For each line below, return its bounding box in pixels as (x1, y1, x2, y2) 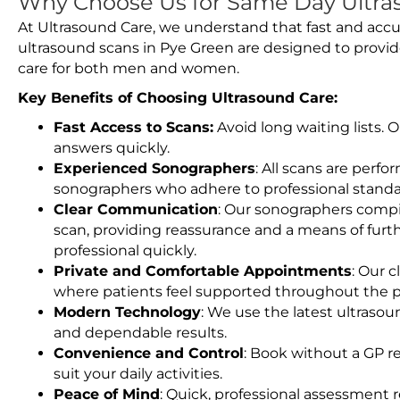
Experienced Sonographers (54, 160, 255, 177)
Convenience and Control (54, 345, 244, 362)
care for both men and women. (18, 60, 239, 77)
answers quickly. (54, 139, 170, 156)
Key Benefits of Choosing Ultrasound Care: (18, 89, 337, 106)
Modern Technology (54, 304, 201, 321)
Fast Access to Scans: (54, 119, 213, 136)
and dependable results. (54, 324, 227, 341)
